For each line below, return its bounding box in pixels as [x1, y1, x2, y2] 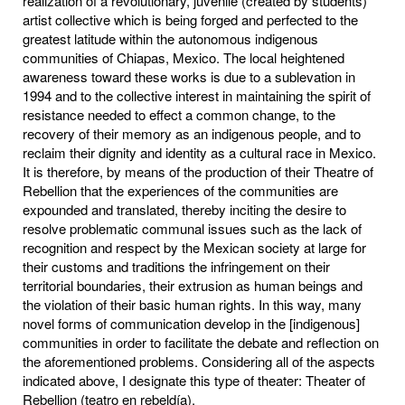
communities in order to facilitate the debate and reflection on [23, 332, 379, 352]
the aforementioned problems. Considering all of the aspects [23, 351, 375, 371]
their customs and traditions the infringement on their [23, 256, 330, 276]
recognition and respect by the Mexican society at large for [23, 237, 366, 257]
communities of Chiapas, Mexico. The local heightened [23, 47, 344, 67]
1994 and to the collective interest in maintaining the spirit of [23, 85, 371, 105]
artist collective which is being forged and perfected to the [23, 9, 358, 29]
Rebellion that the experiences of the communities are [23, 180, 338, 200]
